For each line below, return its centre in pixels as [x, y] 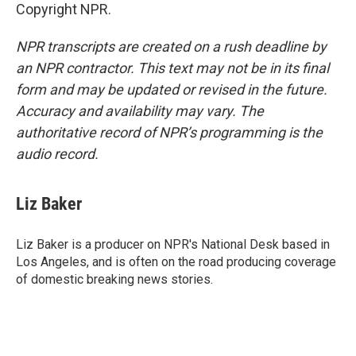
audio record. [57, 154]
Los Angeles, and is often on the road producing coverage [176, 262]
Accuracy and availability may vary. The [140, 111]
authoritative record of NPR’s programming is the [169, 132]
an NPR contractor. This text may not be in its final [172, 68]
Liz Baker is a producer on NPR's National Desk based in [173, 244]
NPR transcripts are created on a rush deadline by [171, 46]
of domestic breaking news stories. [114, 279]
